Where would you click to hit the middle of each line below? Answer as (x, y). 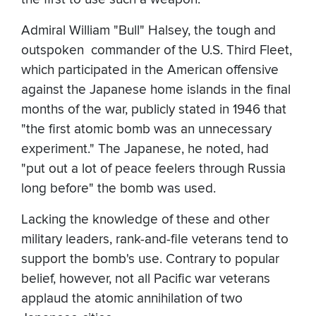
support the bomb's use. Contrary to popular (150, 260)
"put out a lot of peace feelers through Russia (153, 169)
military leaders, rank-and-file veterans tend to (155, 240)
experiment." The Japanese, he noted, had (145, 150)
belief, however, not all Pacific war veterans (146, 279)
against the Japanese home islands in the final (156, 90)
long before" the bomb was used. (120, 189)
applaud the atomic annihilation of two (132, 299)
